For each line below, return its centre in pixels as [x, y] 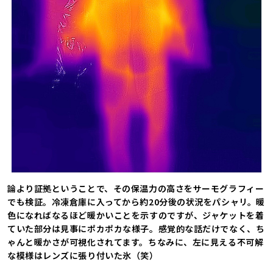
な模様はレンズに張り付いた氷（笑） [83, 256]
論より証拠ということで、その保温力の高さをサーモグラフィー [136, 189]
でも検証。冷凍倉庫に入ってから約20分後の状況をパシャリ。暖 [136, 202]
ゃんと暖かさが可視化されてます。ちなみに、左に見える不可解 [136, 242]
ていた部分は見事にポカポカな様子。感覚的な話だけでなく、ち [136, 229]
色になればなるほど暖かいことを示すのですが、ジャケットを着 [136, 215]
